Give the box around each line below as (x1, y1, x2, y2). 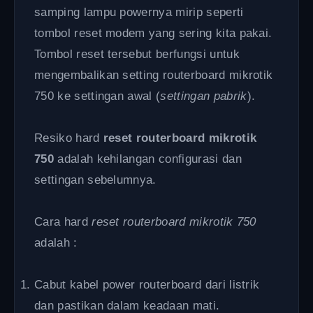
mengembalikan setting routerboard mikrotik (34, 68, 273, 82)
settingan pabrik (160, 89, 247, 103)
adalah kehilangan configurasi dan (53, 152, 242, 166)
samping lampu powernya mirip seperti (34, 5, 244, 19)
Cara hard (34, 214, 92, 228)
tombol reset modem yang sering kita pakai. (34, 26, 272, 40)
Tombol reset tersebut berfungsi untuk (34, 47, 240, 61)
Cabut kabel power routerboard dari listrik (34, 277, 260, 291)
